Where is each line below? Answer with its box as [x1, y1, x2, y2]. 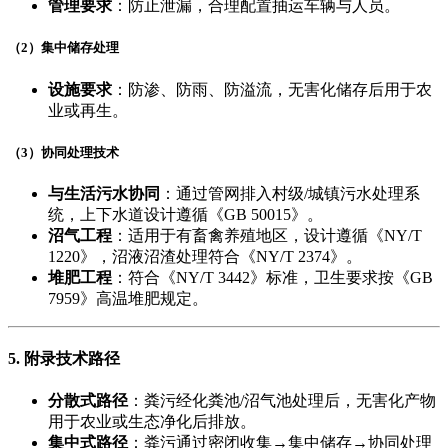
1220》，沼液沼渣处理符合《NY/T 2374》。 [48, 247, 362, 265]
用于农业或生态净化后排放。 [48, 413, 256, 431]
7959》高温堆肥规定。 [48, 289, 208, 307]
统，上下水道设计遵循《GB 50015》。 [48, 205, 323, 223]
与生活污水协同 [48, 184, 160, 202]
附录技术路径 [24, 350, 120, 368]
